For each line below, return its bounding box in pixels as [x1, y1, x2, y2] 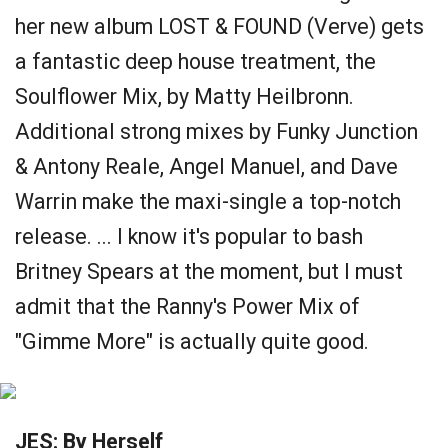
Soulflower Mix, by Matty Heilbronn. [15, 84, 354, 109]
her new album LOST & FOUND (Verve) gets [15, 14, 424, 39]
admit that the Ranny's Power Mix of [15, 294, 360, 319]
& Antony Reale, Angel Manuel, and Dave [15, 154, 398, 179]
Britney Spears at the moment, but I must [15, 259, 403, 284]
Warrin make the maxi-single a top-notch [15, 189, 401, 214]
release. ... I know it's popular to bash [15, 224, 363, 249]
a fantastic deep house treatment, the [15, 49, 376, 74]
